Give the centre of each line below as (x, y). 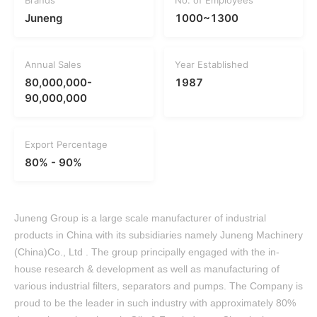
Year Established (211, 64)
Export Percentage (66, 144)
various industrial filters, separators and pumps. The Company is (158, 286)
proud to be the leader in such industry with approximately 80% (155, 303)
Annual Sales (53, 64)
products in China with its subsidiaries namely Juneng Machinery (158, 235)
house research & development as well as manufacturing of (147, 269)
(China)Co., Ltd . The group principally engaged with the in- (147, 252)
